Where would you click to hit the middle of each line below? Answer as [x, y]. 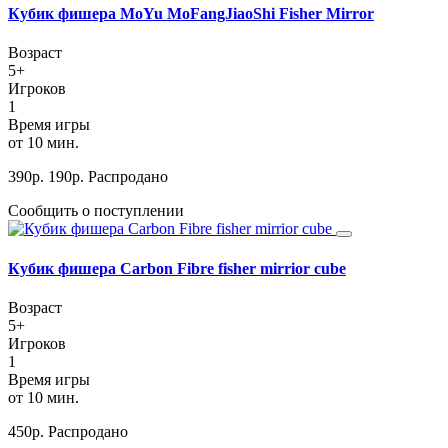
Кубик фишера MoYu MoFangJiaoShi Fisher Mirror [191, 14]
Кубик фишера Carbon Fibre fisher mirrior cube [177, 268]
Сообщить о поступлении [96, 211]
